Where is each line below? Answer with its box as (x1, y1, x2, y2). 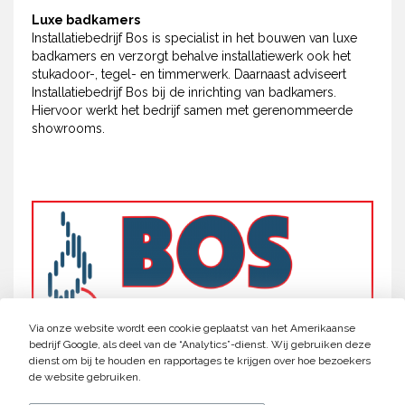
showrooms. (32, 120, 105, 136)
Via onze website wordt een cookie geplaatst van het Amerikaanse (29, 322, 355, 334)
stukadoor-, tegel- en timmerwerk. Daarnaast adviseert (32, 66, 346, 81)
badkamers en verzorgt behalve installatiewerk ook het (32, 48, 351, 63)
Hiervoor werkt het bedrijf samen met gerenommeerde (32, 102, 353, 118)
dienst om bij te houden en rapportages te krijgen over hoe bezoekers (29, 354, 371, 367)
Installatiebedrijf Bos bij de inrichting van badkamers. (32, 84, 336, 99)
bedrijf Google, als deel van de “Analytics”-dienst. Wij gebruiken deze (29, 338, 371, 351)
